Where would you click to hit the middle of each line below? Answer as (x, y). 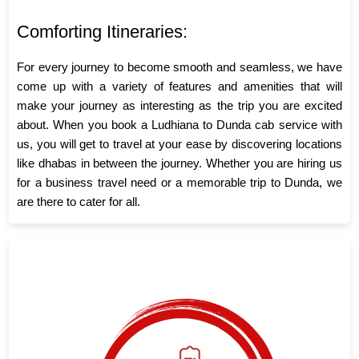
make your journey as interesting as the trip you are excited (179, 106)
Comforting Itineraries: (103, 32)
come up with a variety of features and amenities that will (179, 87)
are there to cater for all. (79, 202)
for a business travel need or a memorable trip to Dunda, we (179, 183)
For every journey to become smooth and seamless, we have (179, 67)
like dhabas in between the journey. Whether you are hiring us (179, 163)
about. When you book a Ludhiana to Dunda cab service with (179, 125)
